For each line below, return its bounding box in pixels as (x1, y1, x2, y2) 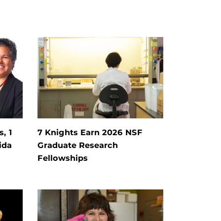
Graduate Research (37, 141, 118, 150)
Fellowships (37, 153, 88, 163)
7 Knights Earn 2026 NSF (37, 128, 143, 138)
